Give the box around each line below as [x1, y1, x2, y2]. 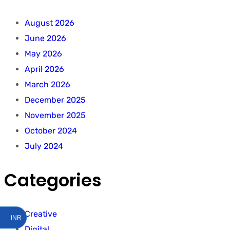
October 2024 [25, 126, 77, 136]
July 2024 [25, 141, 63, 151]
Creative [25, 208, 57, 219]
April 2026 [25, 64, 64, 74]
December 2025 [25, 95, 86, 105]
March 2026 [25, 80, 70, 90]
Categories [4, 167, 102, 193]
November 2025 [25, 110, 86, 121]
